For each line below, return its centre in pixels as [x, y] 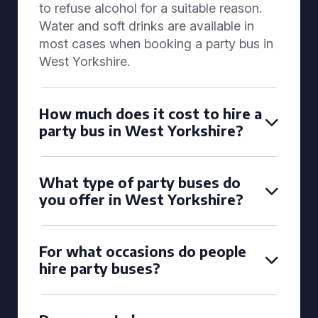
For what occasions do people [143, 251]
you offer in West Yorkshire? [141, 199]
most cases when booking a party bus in [156, 44]
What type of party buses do [140, 182]
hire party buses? [100, 268]
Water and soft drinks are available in [147, 26]
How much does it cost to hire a [150, 113]
